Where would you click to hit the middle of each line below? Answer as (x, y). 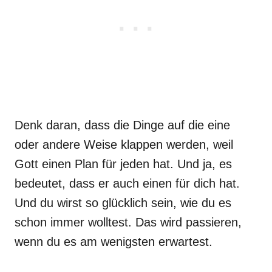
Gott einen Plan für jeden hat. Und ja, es (123, 164)
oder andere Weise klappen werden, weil (124, 144)
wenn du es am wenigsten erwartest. (114, 242)
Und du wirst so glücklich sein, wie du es (123, 203)
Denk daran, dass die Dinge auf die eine (122, 125)
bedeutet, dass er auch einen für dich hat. (127, 183)
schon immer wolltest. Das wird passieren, (128, 222)
